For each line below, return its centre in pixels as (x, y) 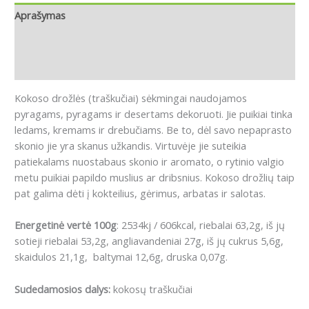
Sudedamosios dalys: (62, 289)
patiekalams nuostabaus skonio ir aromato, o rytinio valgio (149, 162)
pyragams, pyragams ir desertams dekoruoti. (119, 114)
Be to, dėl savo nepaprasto (229, 130)
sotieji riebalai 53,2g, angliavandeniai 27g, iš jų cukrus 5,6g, (149, 241)
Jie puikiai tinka (259, 114)
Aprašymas (40, 16)
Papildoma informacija (66, 41)
